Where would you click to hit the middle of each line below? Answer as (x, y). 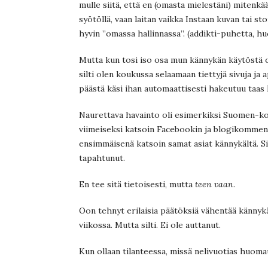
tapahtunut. (102, 158)
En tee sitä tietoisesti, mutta (137, 184)
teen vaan (214, 184)
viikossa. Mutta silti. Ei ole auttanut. (150, 225)
